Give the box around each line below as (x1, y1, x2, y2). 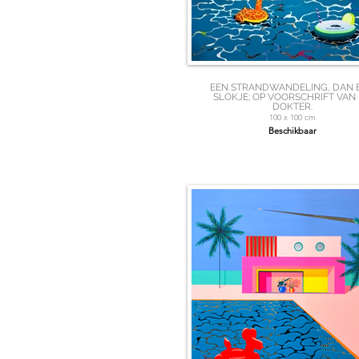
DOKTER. (272, 101, 313, 113)
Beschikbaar (268, 125, 317, 137)
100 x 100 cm (268, 112, 316, 123)
